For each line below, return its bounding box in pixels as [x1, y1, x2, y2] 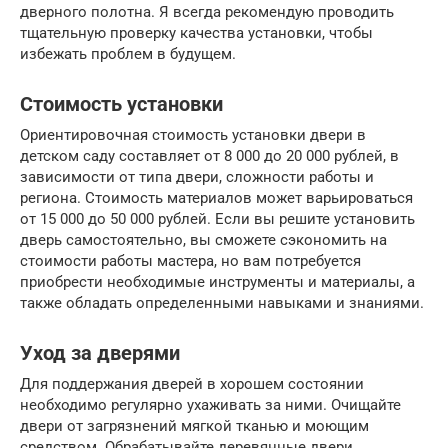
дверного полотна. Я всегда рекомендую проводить [20, 3, 394, 22]
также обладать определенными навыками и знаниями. [20, 294, 424, 313]
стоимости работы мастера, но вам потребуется [20, 252, 361, 271]
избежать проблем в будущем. [20, 45, 236, 64]
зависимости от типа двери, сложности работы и [20, 168, 374, 187]
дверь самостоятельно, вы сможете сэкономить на [20, 231, 387, 250]
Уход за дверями [20, 342, 180, 366]
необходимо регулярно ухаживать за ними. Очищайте [20, 396, 401, 415]
